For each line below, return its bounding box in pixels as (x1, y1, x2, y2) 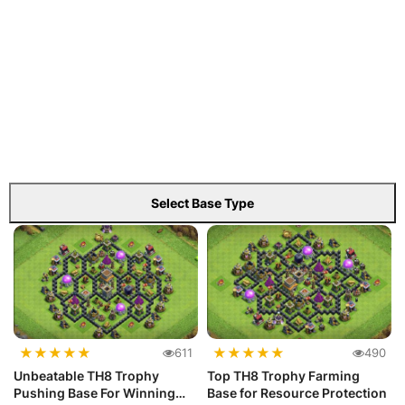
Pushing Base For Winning (14, 385, 175, 401)
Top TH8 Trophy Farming (207, 368, 360, 384)
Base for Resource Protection (207, 385, 387, 401)
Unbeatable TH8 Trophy (14, 368, 159, 384)
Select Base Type (151, 195, 254, 211)
